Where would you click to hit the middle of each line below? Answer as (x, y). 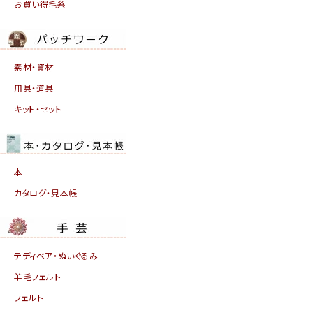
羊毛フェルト (38, 276)
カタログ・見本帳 (46, 192)
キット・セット (38, 108)
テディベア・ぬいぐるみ (56, 255)
